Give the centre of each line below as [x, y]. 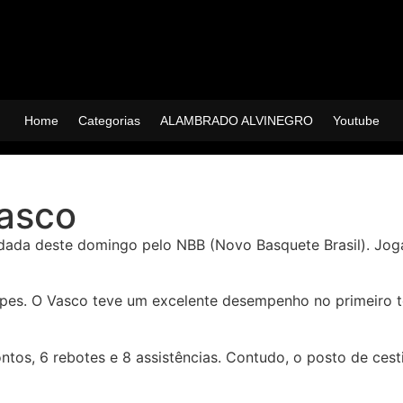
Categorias [109, 121]
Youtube [356, 121]
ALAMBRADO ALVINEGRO [236, 121]
